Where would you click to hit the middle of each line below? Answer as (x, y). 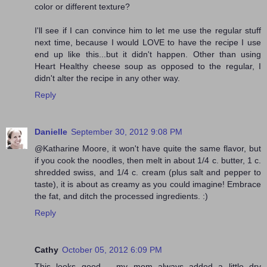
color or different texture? (82, 7)
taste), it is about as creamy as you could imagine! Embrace (148, 184)
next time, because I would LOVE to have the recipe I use (148, 43)
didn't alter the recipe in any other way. (107, 78)
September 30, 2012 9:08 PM (127, 132)
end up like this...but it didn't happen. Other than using (148, 55)
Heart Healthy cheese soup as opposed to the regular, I (148, 66)
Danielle (51, 132)
